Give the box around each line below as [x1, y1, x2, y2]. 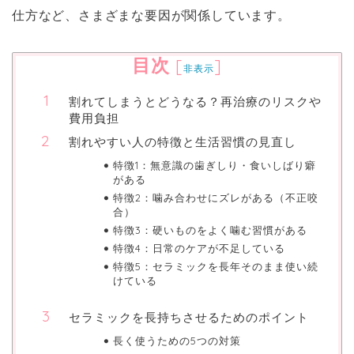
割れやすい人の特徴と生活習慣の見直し [69, 134, 296, 149]
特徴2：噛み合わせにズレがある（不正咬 [112, 190, 318, 204]
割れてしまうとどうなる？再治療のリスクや [69, 93, 322, 109]
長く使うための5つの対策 [112, 333, 241, 347]
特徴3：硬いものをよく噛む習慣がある [112, 223, 307, 236]
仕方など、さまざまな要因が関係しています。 [12, 8, 291, 22]
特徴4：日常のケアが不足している [112, 241, 285, 254]
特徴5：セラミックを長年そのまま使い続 [112, 259, 318, 273]
